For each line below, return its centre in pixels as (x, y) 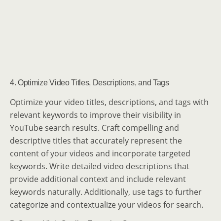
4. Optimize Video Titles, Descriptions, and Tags (90, 83)
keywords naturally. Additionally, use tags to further (106, 192)
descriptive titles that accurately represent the (96, 141)
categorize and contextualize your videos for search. (107, 205)
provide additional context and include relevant (98, 179)
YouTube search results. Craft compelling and (94, 128)
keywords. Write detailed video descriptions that (100, 166)
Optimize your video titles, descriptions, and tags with (109, 102)
